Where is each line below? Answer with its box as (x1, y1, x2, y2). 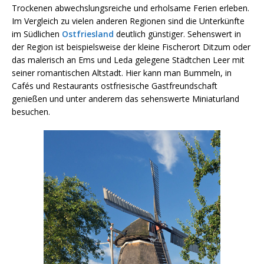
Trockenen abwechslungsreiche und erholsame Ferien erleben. (12, 2, 249, 14)
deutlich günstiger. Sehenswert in (116, 28, 241, 39)
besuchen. (12, 105, 50, 117)
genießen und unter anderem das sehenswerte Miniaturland (12, 93, 239, 104)
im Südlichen (12, 28, 62, 39)
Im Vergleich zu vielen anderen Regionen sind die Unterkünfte (12, 15, 245, 27)
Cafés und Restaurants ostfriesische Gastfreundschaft (12, 80, 217, 91)
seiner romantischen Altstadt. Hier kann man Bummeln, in (12, 67, 232, 78)
